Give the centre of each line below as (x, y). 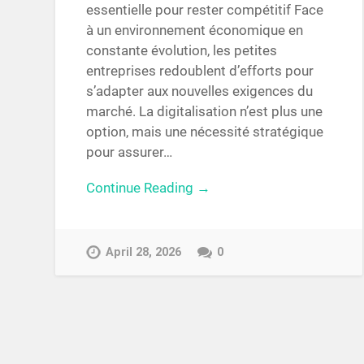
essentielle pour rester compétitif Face (205, 10)
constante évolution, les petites (182, 51)
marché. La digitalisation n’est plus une (205, 112)
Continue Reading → (149, 187)
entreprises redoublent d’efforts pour (200, 71)
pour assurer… (130, 152)
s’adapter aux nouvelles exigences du (200, 91)
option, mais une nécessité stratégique (205, 132)
